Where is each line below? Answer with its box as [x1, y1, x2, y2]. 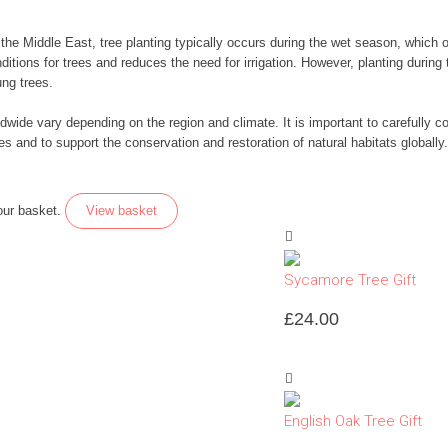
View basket [86, 203, 157, 218]
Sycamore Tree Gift [284, 270, 416, 289]
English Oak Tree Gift [284, 412, 422, 431]
